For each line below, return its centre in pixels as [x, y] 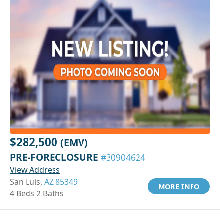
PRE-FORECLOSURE [55, 157]
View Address [35, 170]
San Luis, [27, 181]
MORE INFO [179, 186]
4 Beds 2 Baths [37, 193]
